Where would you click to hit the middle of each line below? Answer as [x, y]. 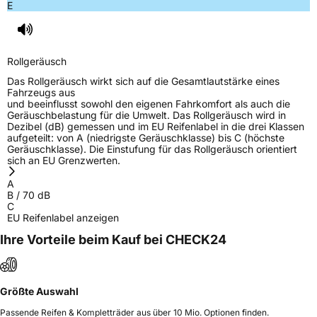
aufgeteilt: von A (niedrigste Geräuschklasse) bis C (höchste [146, 137]
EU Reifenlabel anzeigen [63, 217]
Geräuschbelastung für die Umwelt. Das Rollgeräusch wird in [146, 115]
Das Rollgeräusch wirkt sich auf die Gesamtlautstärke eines [143, 81]
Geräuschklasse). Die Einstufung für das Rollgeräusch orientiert [152, 149]
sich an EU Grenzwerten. [64, 160]
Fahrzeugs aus [41, 92]
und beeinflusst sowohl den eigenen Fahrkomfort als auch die [149, 103]
